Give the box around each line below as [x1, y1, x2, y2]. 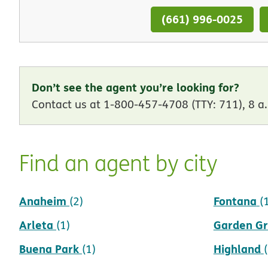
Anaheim [19, 192, 66, 209]
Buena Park [19, 240, 79, 257]
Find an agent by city [19, 148, 217, 178]
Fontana [213, 192, 257, 209]
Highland [213, 240, 261, 257]
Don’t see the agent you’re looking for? [32, 78, 239, 95]
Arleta [19, 216, 53, 233]
